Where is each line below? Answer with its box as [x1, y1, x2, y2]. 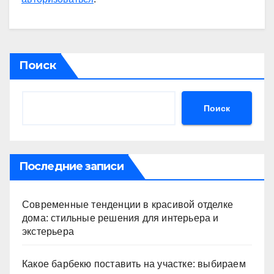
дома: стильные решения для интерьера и [22, 213, 219, 224]
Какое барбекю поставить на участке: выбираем [22, 259, 246, 270]
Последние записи [19, 160, 124, 174]
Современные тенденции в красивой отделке [22, 199, 234, 210]
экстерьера [22, 226, 74, 237]
